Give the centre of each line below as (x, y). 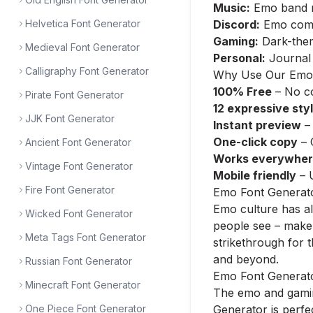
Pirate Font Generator (74, 95)
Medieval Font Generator (82, 47)
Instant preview (257, 125)
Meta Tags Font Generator (86, 237)
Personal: (239, 58)
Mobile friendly (255, 175)
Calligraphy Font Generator (87, 71)
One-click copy (255, 142)
